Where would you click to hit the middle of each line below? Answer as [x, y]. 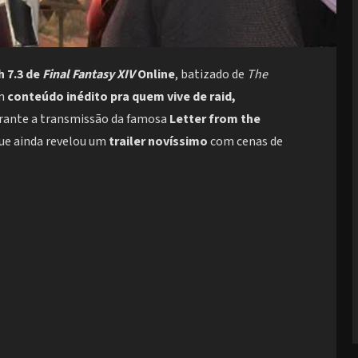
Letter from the [215, 119]
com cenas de [245, 142]
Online [155, 75]
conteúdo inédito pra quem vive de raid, [121, 97]
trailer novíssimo [158, 142]
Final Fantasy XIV [89, 75]
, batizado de [211, 75]
